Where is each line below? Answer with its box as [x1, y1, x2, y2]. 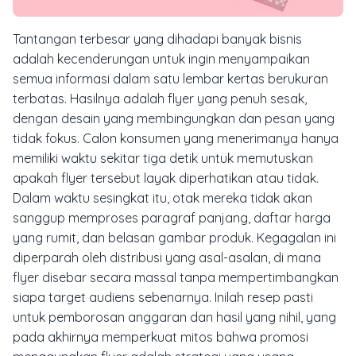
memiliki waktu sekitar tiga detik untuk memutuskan [13, 149, 313, 166]
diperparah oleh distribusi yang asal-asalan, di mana [13, 249, 321, 265]
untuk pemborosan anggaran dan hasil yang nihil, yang [13, 308, 336, 325]
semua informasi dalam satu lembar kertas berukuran [13, 70, 328, 87]
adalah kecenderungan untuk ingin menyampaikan [13, 50, 310, 67]
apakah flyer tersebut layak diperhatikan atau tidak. [13, 169, 319, 186]
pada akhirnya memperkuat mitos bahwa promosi [13, 328, 308, 345]
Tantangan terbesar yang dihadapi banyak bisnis [13, 30, 302, 47]
